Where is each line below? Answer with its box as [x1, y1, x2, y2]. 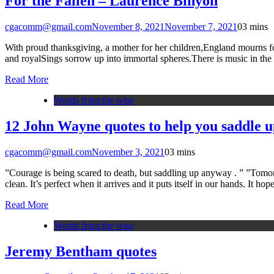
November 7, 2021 [165, 21, 237, 32]
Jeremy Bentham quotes [5, 243, 157, 259]
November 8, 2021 [92, 21, 165, 32]
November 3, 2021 [92, 146, 165, 157]
